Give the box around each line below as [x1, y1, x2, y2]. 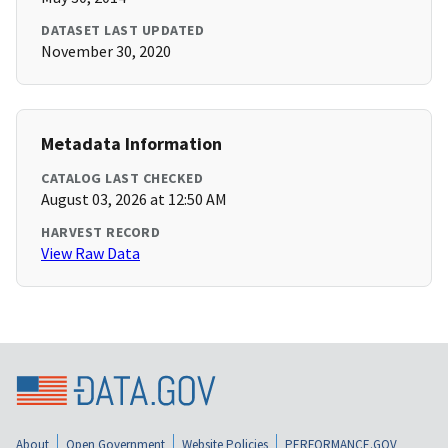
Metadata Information [41, 132, 222, 156]
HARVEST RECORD [41, 223, 160, 242]
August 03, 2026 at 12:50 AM [41, 189, 227, 210]
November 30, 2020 [41, 41, 171, 62]
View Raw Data [41, 243, 140, 264]
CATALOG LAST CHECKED [41, 169, 203, 188]
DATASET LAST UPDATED [41, 21, 204, 40]
